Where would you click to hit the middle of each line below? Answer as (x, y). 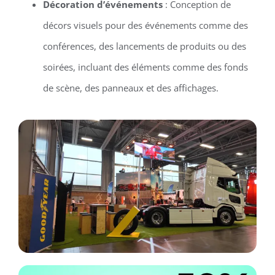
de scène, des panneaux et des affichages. (130, 87)
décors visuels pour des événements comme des (145, 25)
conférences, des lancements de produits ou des (144, 46)
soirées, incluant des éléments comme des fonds (145, 67)
